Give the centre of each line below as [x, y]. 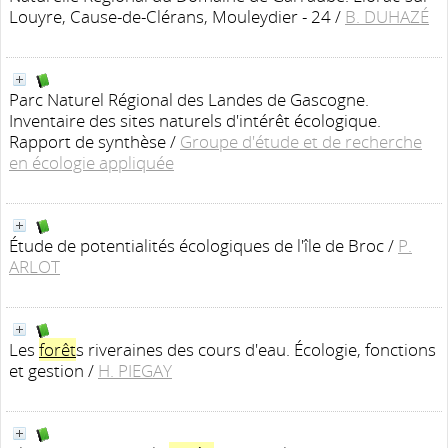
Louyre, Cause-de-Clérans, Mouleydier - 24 [170, 16]
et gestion [46, 370]
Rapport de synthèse [87, 141]
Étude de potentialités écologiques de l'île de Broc [196, 245]
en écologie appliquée [91, 162]
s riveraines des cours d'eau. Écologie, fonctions [256, 349]
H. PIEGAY [135, 370]
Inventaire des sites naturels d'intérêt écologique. [195, 120]
